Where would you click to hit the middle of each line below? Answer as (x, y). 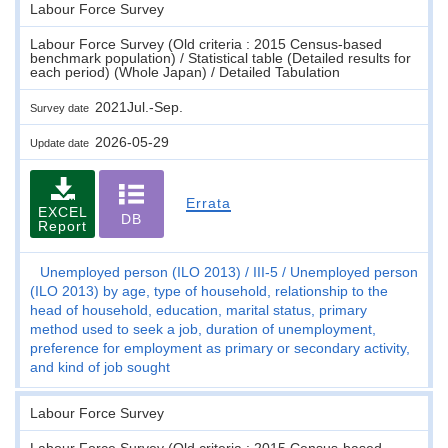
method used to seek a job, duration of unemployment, (203, 328)
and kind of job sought (100, 366)
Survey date (62, 107)
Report (62, 225)
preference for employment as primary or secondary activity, (220, 347)
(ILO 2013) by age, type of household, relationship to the (209, 290)
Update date (62, 142)
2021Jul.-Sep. (139, 106)
